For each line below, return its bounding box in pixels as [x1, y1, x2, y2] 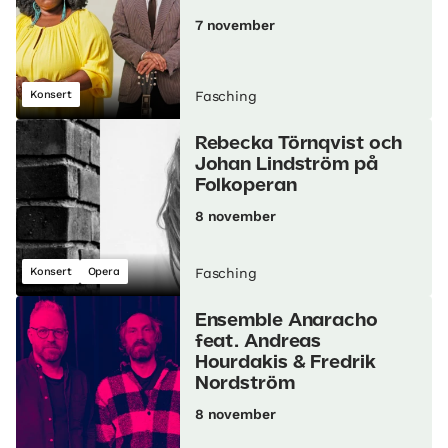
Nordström [194, 376, 295, 393]
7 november [194, 17, 275, 34]
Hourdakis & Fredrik [194, 355, 376, 372]
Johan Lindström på [194, 157, 378, 174]
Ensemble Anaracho [194, 313, 378, 330]
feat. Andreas [194, 334, 322, 351]
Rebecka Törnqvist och [194, 136, 403, 153]
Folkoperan [194, 178, 297, 195]
